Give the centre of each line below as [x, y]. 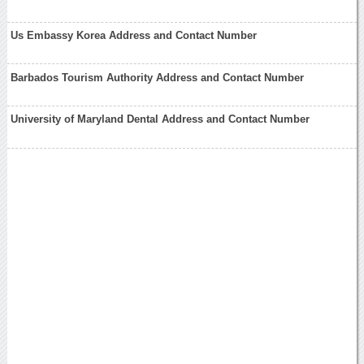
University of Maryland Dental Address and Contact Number [160, 119]
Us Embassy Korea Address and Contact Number [134, 36]
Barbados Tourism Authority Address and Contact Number [158, 77]
